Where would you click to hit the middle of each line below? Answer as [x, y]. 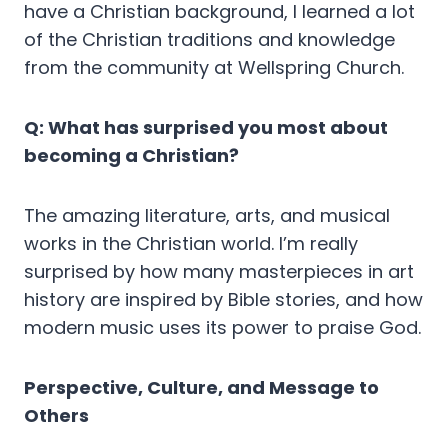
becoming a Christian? [131, 156]
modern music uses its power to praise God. [222, 328]
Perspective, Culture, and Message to [201, 388]
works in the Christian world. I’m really [191, 244]
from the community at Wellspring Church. [214, 68]
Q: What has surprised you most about [206, 128]
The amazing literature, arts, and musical [207, 216]
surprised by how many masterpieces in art [219, 272]
